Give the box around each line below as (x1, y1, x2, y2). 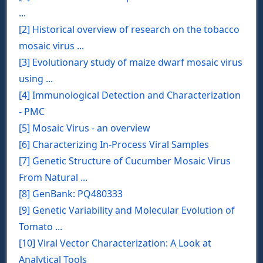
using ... (19, 72, 53, 85)
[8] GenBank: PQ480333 (19, 187, 123, 200)
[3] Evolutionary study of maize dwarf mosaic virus (19, 55, 242, 69)
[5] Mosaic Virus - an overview (19, 121, 150, 134)
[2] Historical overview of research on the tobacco (19, 22, 240, 36)
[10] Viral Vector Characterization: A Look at (19, 236, 211, 249)
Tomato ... (19, 220, 62, 233)
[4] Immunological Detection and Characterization (19, 88, 241, 102)
